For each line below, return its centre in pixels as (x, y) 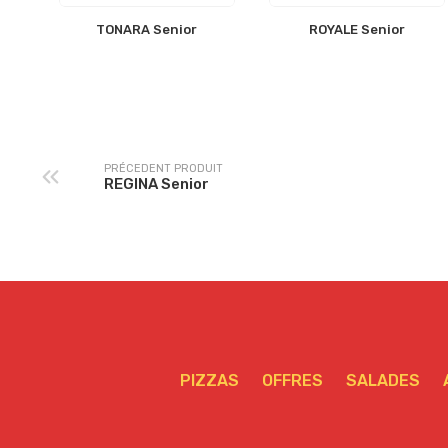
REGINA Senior (156, 183)
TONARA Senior (147, 30)
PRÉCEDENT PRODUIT (163, 168)
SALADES (383, 381)
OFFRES (292, 381)
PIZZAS (209, 381)
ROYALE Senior (356, 30)
